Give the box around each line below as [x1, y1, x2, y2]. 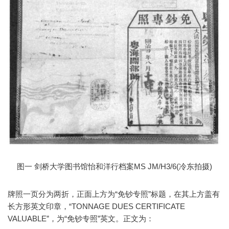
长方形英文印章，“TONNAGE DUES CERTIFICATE [8, 201, 185, 211]
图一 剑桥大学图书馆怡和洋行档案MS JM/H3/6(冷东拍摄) [17, 162, 212, 171]
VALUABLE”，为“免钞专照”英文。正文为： [8, 214, 154, 223]
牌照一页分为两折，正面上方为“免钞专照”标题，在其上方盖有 [8, 189, 220, 198]
